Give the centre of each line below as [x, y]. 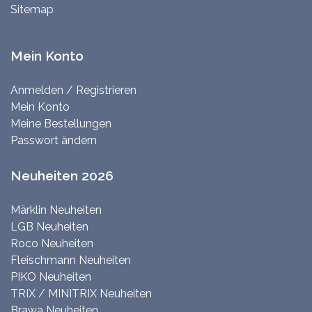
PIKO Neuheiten [51, 277]
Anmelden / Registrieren [73, 91]
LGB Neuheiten [49, 227]
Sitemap [32, 10]
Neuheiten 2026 [62, 176]
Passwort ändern [54, 141]
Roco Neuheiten [52, 244]
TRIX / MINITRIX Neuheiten [81, 294]
